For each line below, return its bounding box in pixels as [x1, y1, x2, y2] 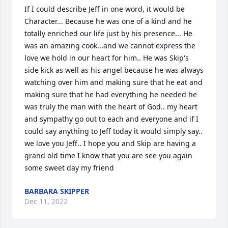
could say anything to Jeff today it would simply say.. [24, 126, 203, 136]
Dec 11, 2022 [24, 196, 68, 207]
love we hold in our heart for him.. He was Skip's [24, 53, 189, 63]
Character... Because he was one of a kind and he [24, 16, 192, 26]
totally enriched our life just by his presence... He [24, 28, 192, 39]
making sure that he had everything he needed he [24, 90, 197, 100]
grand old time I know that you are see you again [24, 151, 192, 161]
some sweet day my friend [24, 163, 114, 173]
